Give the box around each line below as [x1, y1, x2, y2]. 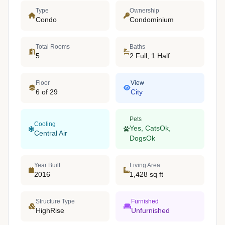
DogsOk [130, 134, 155, 142]
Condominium [130, 15, 174, 24]
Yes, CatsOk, [130, 124, 171, 132]
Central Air [34, 129, 67, 137]
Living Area [130, 161, 160, 169]
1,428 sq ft [130, 170, 163, 178]
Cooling [34, 120, 56, 128]
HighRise [36, 206, 64, 214]
